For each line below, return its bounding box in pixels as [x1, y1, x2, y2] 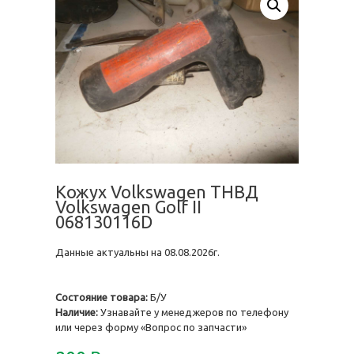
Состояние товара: [55, 292, 148, 303]
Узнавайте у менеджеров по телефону [98, 307, 288, 318]
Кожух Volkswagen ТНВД [55, 182, 258, 201]
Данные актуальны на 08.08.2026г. [55, 247, 220, 258]
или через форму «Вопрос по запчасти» [55, 322, 247, 333]
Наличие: [55, 307, 98, 318]
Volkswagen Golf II [55, 197, 201, 217]
